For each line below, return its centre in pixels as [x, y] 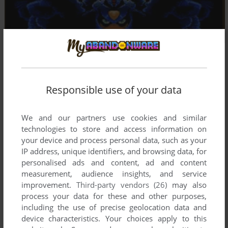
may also [187, 184]
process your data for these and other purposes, [114, 196]
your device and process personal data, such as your [114, 140]
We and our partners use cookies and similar [114, 117]
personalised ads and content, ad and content [114, 162]
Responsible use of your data [114, 90]
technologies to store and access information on [114, 129]
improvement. [49, 184]
